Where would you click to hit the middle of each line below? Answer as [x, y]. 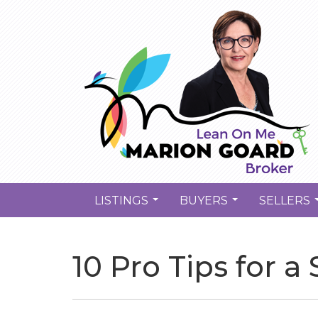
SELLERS [285, 200]
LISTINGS [121, 200]
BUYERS [204, 200]
